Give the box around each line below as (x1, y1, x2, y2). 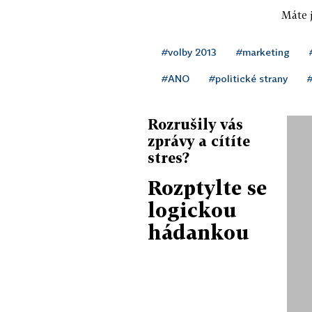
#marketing (236, 45, 290, 58)
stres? (148, 148, 189, 166)
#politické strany (209, 72, 288, 84)
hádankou (148, 220, 249, 244)
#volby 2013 (162, 45, 217, 58)
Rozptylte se (148, 175, 267, 199)
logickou (148, 198, 237, 221)
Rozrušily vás (148, 115, 243, 132)
